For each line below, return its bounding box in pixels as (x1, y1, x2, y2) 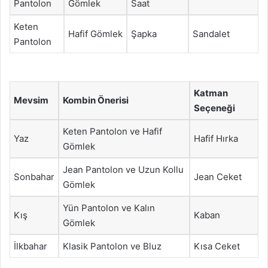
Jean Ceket (194, 171, 242, 182)
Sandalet (193, 28, 230, 39)
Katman (194, 87, 228, 99)
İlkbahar (14, 240, 47, 252)
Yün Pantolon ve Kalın (63, 202, 155, 214)
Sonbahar (14, 171, 54, 182)
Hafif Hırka (194, 133, 238, 144)
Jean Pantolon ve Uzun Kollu (63, 164, 184, 175)
